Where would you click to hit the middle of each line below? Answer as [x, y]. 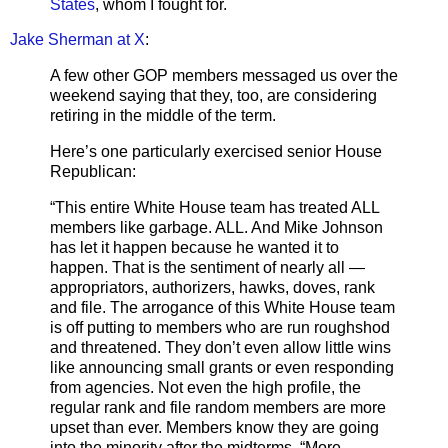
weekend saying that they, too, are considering [213, 96]
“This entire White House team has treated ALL [214, 207]
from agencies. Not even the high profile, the [205, 387]
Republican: [93, 172]
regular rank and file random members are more [218, 407]
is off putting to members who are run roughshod [220, 327]
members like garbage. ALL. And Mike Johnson [216, 227]
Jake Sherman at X [77, 40]
